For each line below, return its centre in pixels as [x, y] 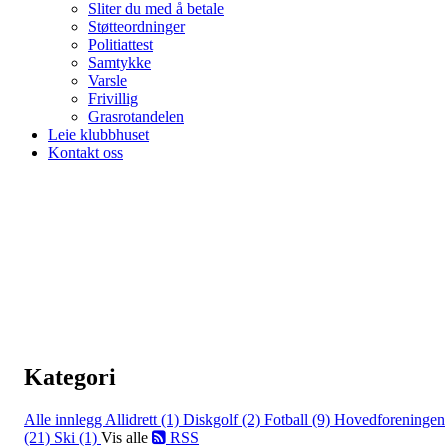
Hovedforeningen [389, 419]
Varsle [107, 80]
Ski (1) [77, 437]
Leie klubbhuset [98, 134]
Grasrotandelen [136, 116]
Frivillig [113, 98]
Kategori [70, 376]
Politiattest [120, 44]
